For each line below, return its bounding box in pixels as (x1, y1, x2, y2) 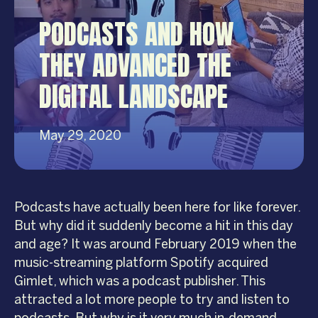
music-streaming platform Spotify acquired (14, 255, 268, 271)
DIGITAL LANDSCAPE (39, 77, 228, 117)
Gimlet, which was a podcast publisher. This (14, 273, 265, 290)
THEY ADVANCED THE (39, 45, 231, 86)
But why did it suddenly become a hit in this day (14, 218, 293, 234)
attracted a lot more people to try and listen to (14, 292, 290, 308)
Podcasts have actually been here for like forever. (14, 199, 300, 216)
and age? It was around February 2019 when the (14, 236, 297, 253)
